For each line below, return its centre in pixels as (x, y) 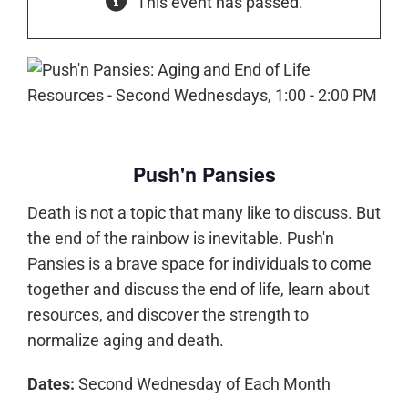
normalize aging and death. (125, 341)
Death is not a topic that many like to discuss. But (204, 213)
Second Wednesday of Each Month (202, 384)
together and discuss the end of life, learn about (198, 290)
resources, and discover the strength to (168, 315)
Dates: (51, 384)
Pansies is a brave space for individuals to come (199, 264)
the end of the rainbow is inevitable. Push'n (180, 239)
